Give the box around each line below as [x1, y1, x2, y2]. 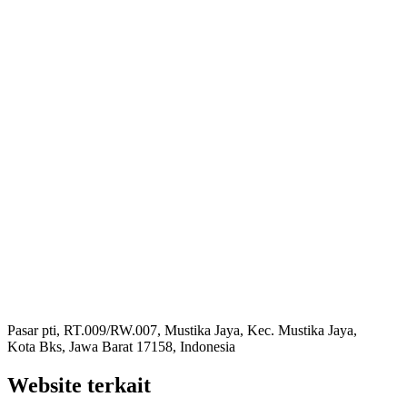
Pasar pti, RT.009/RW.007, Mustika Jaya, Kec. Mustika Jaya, [7, 322, 357, 338]
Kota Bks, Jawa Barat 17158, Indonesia [7, 338, 235, 354]
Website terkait [7, 372, 151, 397]
